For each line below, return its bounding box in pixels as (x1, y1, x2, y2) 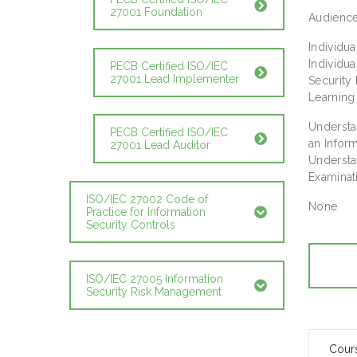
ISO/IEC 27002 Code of (86, 193, 208, 206)
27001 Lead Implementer (110, 72, 239, 85)
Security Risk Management (86, 284, 222, 298)
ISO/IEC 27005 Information (86, 272, 223, 285)
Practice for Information (86, 206, 206, 219)
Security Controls (86, 218, 175, 232)
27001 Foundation (110, 5, 202, 18)
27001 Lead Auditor (110, 139, 210, 152)
